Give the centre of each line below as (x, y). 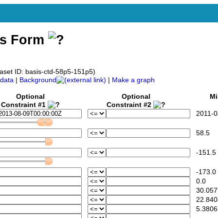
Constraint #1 (24, 105)
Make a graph (133, 80)
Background (38, 80)
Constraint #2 (130, 105)
